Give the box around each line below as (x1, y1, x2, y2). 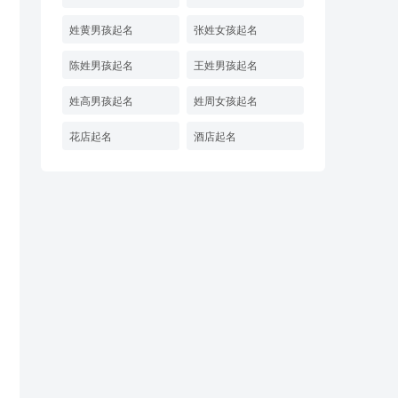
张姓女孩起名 (194, 21, 258, 36)
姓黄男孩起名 (69, 21, 133, 36)
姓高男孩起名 (69, 92, 133, 107)
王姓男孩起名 (194, 57, 258, 72)
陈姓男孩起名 (69, 57, 133, 72)
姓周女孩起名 (194, 92, 258, 107)
